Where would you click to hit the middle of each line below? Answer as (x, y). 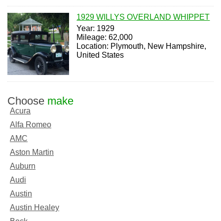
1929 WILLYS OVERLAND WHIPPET (143, 17)
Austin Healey (35, 207)
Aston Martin (32, 152)
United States (100, 55)
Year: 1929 (96, 29)
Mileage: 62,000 (105, 37)
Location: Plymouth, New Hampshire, (142, 46)
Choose (27, 101)
